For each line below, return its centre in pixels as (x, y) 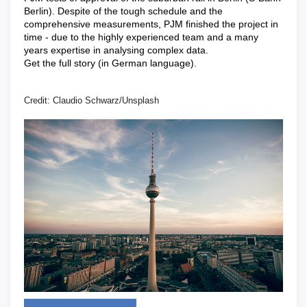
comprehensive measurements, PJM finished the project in (151, 24)
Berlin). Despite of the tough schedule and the (123, 11)
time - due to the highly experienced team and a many (141, 37)
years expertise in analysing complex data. (118, 50)
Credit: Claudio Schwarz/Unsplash (91, 100)
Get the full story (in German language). (110, 63)
